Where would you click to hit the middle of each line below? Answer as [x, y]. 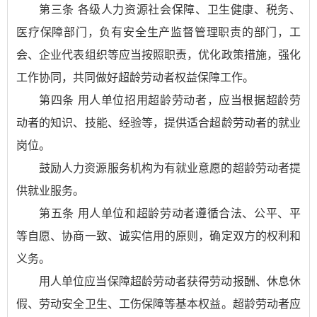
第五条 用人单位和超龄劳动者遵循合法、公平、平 [170, 213]
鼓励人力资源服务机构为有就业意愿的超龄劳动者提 [170, 168]
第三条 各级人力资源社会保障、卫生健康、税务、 [170, 10]
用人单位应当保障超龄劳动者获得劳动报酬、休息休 [170, 281]
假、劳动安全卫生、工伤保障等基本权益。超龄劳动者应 [158, 304]
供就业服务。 [50, 191]
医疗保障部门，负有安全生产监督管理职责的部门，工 [158, 32]
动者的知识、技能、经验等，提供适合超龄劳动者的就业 [158, 123]
